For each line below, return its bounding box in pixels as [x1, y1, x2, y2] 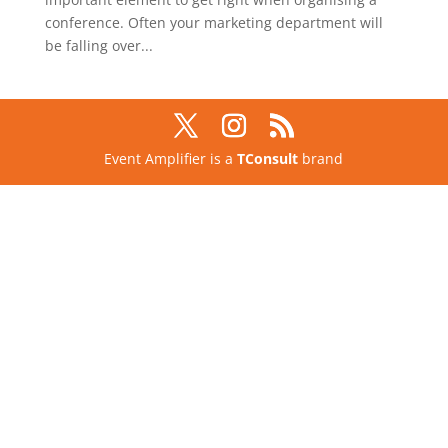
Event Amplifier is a [104, 148, 238, 168]
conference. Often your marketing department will [44, 12, 383, 32]
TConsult [237, 148, 299, 168]
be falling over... [44, 35, 153, 55]
